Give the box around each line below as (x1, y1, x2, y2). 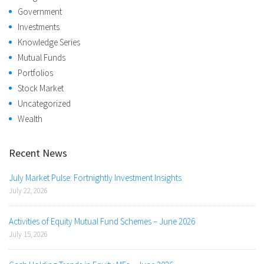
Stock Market (18, 82, 64, 94)
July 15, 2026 (9, 229, 48, 240)
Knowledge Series (18, 37, 80, 48)
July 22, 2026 (9, 186, 48, 196)
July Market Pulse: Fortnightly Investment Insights (9, 172, 181, 184)
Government (18, 6, 62, 18)
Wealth (18, 113, 42, 125)
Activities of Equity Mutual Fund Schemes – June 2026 (9, 216, 195, 227)
